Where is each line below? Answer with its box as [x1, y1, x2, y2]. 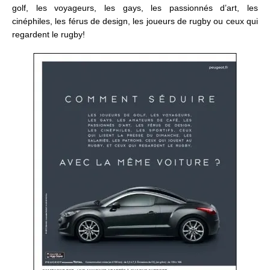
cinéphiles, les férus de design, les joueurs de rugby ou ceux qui [12, 16, 258, 27]
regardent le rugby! [12, 30, 85, 40]
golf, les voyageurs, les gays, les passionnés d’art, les [12, 3, 258, 13]
